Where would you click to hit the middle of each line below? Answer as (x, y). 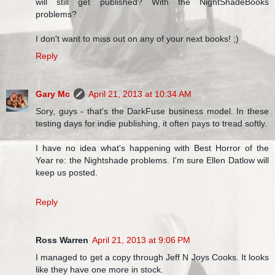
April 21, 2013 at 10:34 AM (140, 94)
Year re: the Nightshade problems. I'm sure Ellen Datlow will (152, 160)
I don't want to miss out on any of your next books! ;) (137, 38)
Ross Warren (62, 240)
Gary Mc (53, 94)
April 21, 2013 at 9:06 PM (141, 240)
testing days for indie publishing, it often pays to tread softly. (151, 123)
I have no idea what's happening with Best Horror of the (152, 148)
